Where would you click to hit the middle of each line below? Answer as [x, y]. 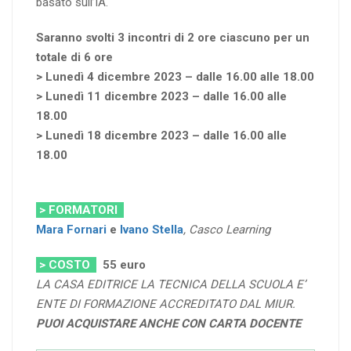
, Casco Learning [227, 230]
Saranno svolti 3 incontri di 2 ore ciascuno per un [173, 38]
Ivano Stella [152, 230]
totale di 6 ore [74, 58]
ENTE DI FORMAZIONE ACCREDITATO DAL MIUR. [166, 304]
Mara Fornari [71, 230]
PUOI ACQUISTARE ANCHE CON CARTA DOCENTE [168, 324]
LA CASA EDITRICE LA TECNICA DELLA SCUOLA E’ [171, 285]
